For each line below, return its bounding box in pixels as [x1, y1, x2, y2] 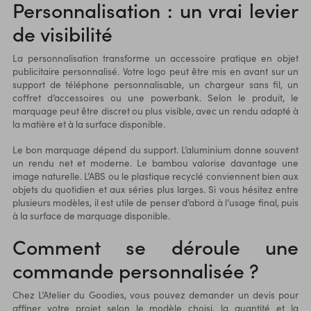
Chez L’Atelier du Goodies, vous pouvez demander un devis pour [12, 287, 299, 301]
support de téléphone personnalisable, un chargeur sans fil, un [12, 78, 299, 92]
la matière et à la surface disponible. [12, 117, 165, 131]
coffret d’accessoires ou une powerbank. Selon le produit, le [12, 91, 299, 105]
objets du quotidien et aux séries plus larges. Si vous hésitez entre [12, 183, 299, 196]
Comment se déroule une [12, 232, 299, 260]
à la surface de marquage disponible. [12, 209, 170, 223]
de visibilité [12, 19, 112, 48]
